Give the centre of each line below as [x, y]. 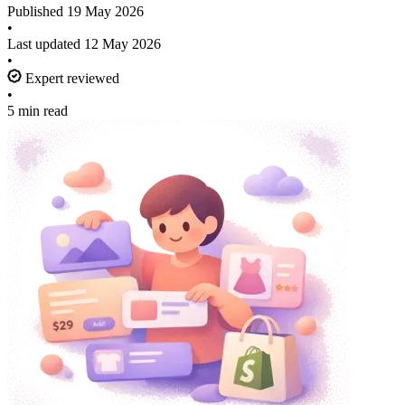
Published [37, 11]
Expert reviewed [71, 78]
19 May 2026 [105, 11]
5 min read [38, 110]
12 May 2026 [122, 43]
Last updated [46, 43]
